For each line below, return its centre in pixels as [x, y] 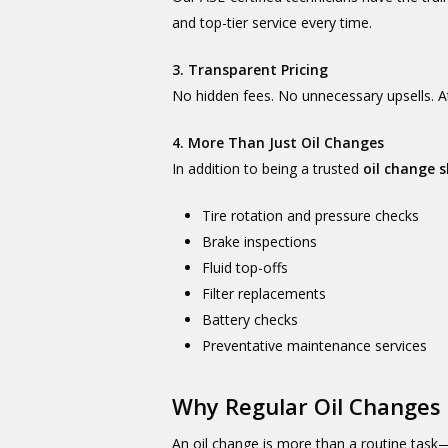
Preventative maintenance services [315, 345]
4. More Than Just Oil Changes [278, 142]
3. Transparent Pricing [250, 69]
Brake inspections [260, 241]
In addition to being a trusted [268, 168]
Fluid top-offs [245, 267]
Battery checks [250, 319]
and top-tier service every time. [272, 22]
